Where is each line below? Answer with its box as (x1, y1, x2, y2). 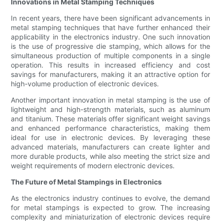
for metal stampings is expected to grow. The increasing (11, 203, 210, 212)
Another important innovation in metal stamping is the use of (11, 96, 210, 105)
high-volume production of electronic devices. (11, 79, 159, 88)
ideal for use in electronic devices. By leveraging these (11, 133, 210, 142)
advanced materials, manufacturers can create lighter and (11, 143, 210, 151)
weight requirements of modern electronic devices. (11, 161, 175, 170)
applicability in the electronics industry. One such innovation (11, 33, 210, 41)
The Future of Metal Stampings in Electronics (11, 178, 162, 186)
